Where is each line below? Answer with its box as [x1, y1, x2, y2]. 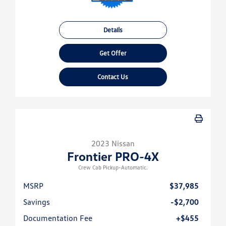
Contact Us [97, 73, 129, 81]
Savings [23, 197, 50, 207]
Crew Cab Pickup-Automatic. [78, 164, 148, 171]
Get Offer [99, 49, 127, 58]
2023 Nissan [91, 138, 135, 149]
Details [103, 26, 123, 34]
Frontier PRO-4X [67, 149, 159, 164]
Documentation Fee [23, 213, 92, 223]
